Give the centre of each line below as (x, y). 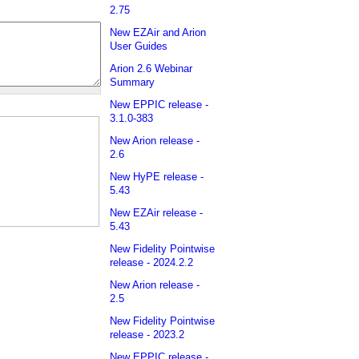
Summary (132, 83)
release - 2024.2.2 (151, 263)
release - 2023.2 (147, 335)
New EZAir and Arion (158, 33)
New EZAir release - (156, 213)
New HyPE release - (157, 177)
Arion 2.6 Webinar (151, 69)
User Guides (139, 46)
